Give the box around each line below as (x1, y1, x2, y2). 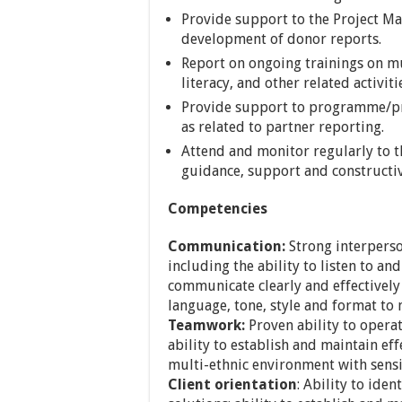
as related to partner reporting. (181, 118, 384, 135)
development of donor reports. (181, 31, 381, 48)
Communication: (168, 238, 285, 255)
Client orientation (168, 376, 297, 393)
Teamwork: (168, 317, 245, 334)
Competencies (168, 200, 267, 217)
